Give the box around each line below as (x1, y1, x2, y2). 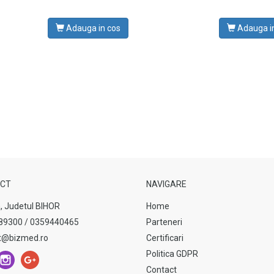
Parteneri (146, 217, 182, 227)
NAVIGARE (146, 179, 187, 189)
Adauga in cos (64, 23, 120, 33)
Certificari (146, 233, 183, 243)
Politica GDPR (146, 249, 198, 259)
